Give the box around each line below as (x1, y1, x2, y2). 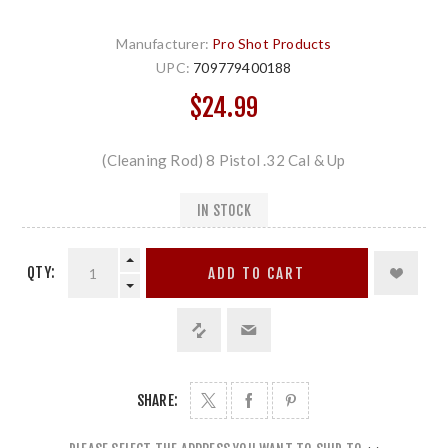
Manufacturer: (116, 35, 209, 52)
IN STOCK (197, 201, 251, 219)
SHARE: (136, 391, 179, 410)
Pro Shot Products (212, 35, 332, 52)
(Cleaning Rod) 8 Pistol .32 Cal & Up (102, 151, 346, 169)
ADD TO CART (208, 263, 306, 283)
